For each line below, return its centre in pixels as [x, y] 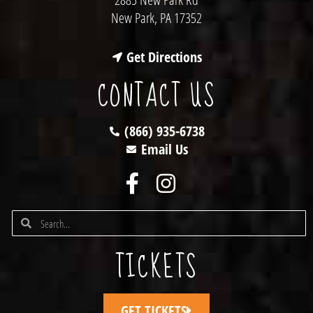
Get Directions [165, 57]
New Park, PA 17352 [156, 17]
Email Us [164, 150]
